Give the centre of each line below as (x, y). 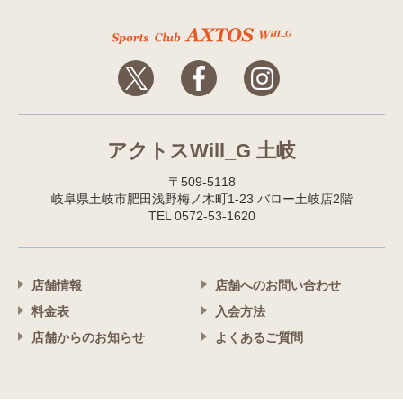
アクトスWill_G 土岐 (201, 151)
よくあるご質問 (259, 338)
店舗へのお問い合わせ (278, 286)
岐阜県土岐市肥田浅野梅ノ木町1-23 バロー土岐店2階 (201, 199)
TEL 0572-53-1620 (201, 216)
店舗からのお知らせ (88, 338)
